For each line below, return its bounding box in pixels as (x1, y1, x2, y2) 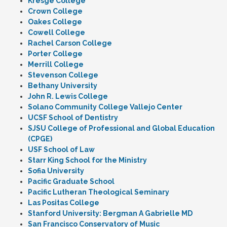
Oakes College (28, 18, 82, 26)
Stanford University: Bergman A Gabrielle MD (28, 209, 193, 217)
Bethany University (28, 82, 97, 90)
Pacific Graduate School (28, 177, 115, 185)
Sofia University (28, 167, 84, 175)
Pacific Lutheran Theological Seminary (28, 188, 169, 196)
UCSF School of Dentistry (28, 113, 118, 122)
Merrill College (28, 60, 84, 68)
